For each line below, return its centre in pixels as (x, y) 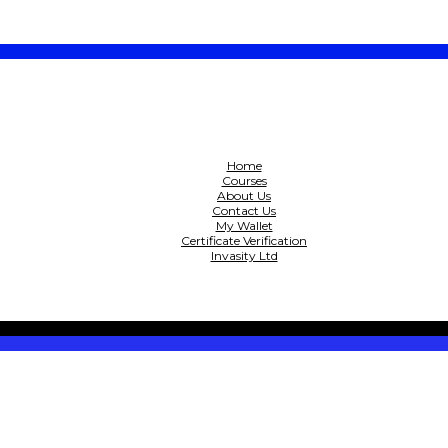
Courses (244, 180)
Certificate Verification (244, 240)
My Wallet (244, 225)
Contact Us (244, 210)
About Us (244, 195)
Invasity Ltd (244, 255)
